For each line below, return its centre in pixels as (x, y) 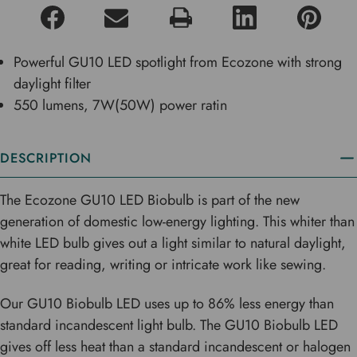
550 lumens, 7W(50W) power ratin (121, 105)
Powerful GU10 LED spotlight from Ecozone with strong (178, 62)
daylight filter (53, 83)
